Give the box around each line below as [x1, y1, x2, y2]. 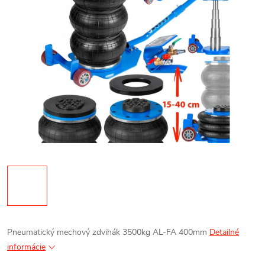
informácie [7, 241, 46, 253]
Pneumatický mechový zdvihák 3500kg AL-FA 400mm [7, 227, 209, 238]
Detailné [209, 227, 239, 238]
